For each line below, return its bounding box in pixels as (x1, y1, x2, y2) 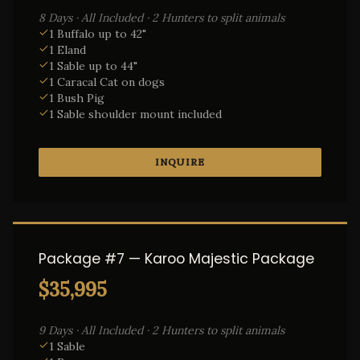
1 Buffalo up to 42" (49, 27, 146, 41)
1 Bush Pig (49, 91, 104, 105)
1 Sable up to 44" (49, 59, 137, 73)
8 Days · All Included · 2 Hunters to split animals (39, 10, 284, 25)
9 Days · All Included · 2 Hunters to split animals (39, 323, 284, 337)
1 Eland (49, 43, 86, 57)
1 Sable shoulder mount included (49, 107, 222, 121)
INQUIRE (154, 156, 206, 168)
